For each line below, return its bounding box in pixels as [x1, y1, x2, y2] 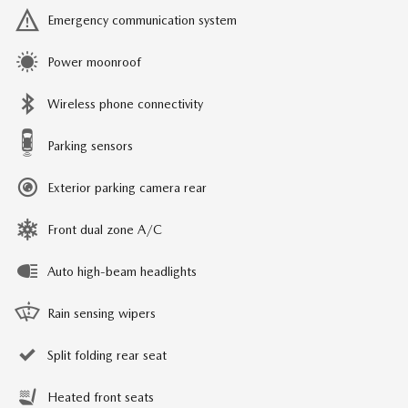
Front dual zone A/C [47, 222, 162, 238]
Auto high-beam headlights [47, 264, 197, 280]
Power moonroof [47, 55, 141, 70]
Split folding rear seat [47, 348, 167, 363]
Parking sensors [47, 138, 133, 154]
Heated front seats [47, 390, 154, 405]
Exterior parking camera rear [47, 180, 207, 196]
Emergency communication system [47, 13, 237, 28]
